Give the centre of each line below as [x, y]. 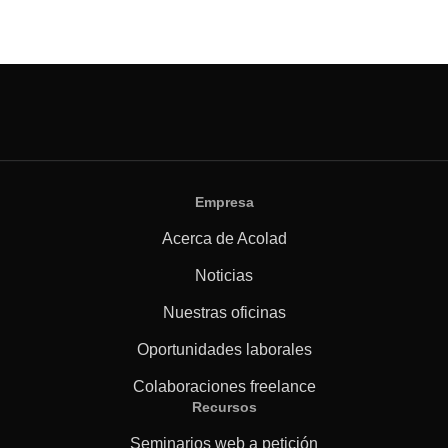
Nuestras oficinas [224, 312]
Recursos [224, 407]
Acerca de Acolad [224, 238]
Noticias [224, 275]
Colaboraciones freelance [224, 386]
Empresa [224, 202]
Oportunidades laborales [224, 349]
